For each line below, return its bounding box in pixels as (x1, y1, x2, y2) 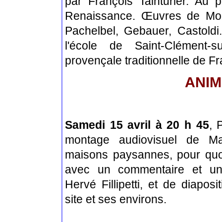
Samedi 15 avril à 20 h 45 (65, 118, 209, 132)
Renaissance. (65, 9, 141, 23)
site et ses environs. (65, 193, 166, 206)
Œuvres (141, 9, 181, 23)
